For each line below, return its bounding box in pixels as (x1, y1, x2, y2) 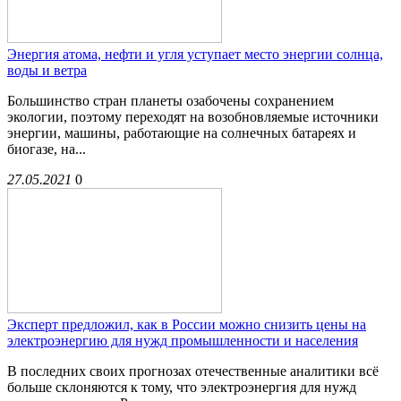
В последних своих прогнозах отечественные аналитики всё (7, 363, 379, 380)
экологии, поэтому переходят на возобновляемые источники (7, 109, 379, 125)
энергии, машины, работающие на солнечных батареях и (7, 125, 356, 141)
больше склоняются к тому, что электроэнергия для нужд (7, 380, 356, 396)
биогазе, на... (7, 141, 86, 158)
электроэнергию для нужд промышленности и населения (7, 333, 358, 349)
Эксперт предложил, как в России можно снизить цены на (7, 317, 366, 333)
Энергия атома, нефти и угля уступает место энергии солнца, (7, 47, 383, 63)
